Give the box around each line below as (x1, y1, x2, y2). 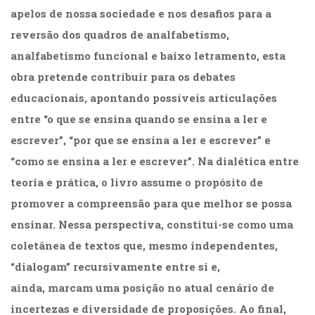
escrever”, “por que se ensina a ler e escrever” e (11, 133, 271, 148)
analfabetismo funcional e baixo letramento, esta (11, 49, 285, 63)
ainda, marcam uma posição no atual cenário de (11, 281, 274, 295)
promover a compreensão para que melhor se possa (11, 196, 292, 211)
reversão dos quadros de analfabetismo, (11, 27, 229, 42)
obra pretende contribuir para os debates (11, 70, 236, 84)
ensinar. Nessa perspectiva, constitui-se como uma (11, 217, 293, 232)
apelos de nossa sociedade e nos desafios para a (11, 6, 271, 21)
